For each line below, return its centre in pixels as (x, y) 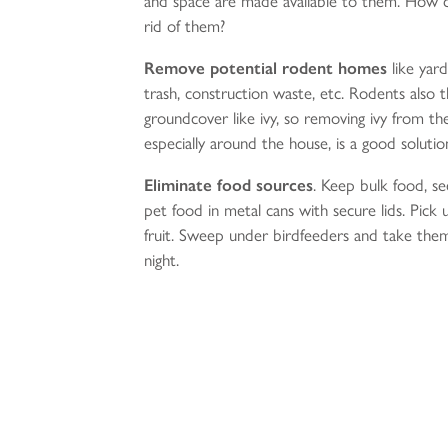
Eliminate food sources (229, 184)
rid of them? (185, 25)
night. (162, 259)
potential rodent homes (299, 67)
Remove (175, 67)
